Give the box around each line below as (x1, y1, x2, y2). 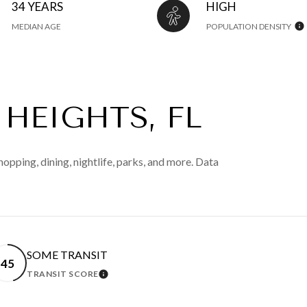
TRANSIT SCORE (27, 269, 99, 280)
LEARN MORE (98, 271, 177, 285)
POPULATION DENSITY (206, 21, 291, 32)
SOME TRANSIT (27, 248, 108, 262)
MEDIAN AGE (12, 21, 61, 32)
